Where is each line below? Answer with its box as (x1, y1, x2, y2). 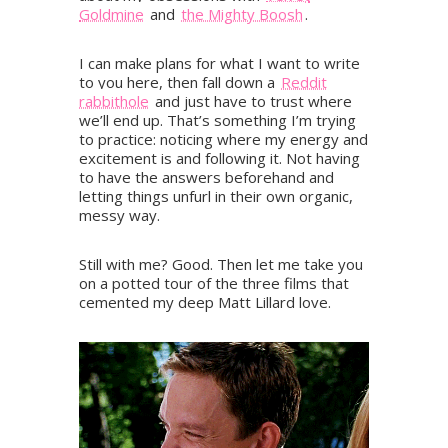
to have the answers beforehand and (79, 167, 334, 188)
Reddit (281, 72, 327, 93)
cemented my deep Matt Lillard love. (79, 292, 331, 313)
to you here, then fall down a (79, 72, 279, 93)
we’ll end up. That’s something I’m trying (79, 110, 356, 131)
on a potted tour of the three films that (79, 273, 349, 294)
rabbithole (79, 91, 149, 112)
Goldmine (79, 4, 144, 25)
